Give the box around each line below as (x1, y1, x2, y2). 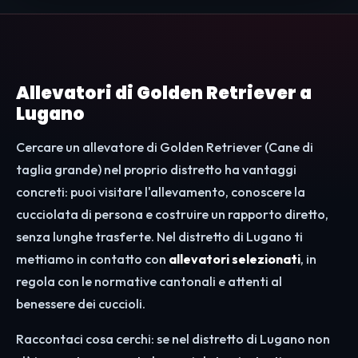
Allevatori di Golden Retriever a (16, 81, 312, 106)
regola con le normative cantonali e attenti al (16, 273, 282, 290)
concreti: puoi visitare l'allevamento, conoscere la (16, 184, 305, 201)
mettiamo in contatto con (16, 251, 169, 268)
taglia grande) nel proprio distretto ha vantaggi (16, 161, 296, 178)
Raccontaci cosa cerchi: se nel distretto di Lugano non (16, 331, 330, 348)
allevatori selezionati (169, 251, 300, 268)
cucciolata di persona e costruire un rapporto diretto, (16, 206, 328, 223)
